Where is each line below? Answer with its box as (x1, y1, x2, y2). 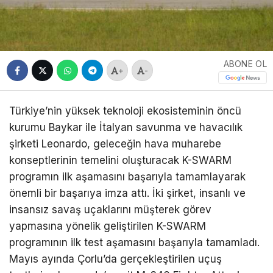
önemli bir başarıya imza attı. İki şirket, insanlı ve (9, 186, 246, 199)
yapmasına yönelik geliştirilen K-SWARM (9, 219, 206, 232)
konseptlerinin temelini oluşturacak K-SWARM (9, 154, 232, 166)
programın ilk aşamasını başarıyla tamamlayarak (9, 170, 246, 183)
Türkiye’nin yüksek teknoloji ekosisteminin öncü (9, 104, 241, 117)
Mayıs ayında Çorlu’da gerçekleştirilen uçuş (9, 252, 222, 265)
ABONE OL (223, 58, 267, 69)
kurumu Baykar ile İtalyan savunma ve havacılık (9, 121, 243, 133)
